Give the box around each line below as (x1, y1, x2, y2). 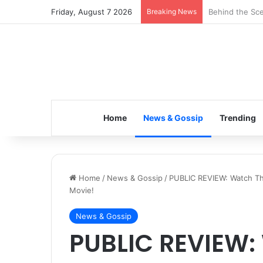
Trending (219, 113, 256, 123)
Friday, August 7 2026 (51, 7, 132, 16)
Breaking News (147, 7, 197, 16)
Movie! (69, 186, 94, 195)
